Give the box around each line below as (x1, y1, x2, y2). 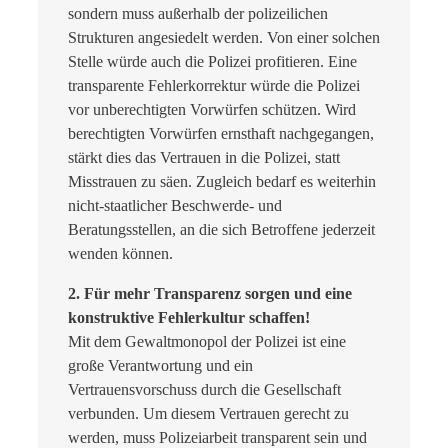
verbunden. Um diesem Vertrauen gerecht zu (68, 404, 349, 422)
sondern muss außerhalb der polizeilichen (68, 4, 328, 22)
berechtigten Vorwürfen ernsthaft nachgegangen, (68, 124, 374, 142)
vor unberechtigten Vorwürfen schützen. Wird (68, 100, 356, 118)
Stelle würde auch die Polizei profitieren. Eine (68, 52, 357, 70)
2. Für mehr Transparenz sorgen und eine (68, 284, 352, 302)
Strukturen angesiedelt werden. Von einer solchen (68, 28, 380, 46)
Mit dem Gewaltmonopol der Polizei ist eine (68, 332, 346, 350)
